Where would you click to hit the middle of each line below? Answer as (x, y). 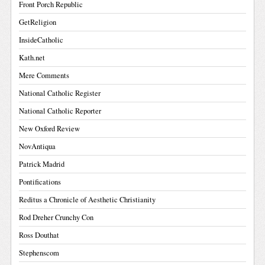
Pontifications (40, 182)
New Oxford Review (50, 128)
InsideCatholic (41, 40)
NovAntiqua (38, 146)
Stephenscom (39, 253)
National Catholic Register (60, 93)
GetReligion (38, 22)
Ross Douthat (39, 235)
